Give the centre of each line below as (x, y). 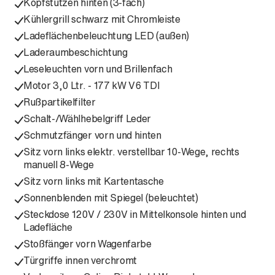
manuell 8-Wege (59, 165)
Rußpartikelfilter (60, 102)
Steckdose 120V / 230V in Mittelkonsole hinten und (135, 214)
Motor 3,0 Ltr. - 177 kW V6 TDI (91, 85)
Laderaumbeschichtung (76, 52)
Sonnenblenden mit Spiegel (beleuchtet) (111, 198)
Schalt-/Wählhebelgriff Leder (87, 118)
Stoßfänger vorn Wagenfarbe (87, 244)
